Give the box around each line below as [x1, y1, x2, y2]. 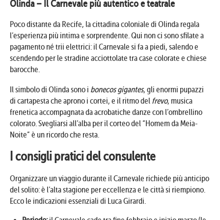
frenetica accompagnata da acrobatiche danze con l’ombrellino [10, 107, 202, 117]
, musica [167, 96, 192, 106]
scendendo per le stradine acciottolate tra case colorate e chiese [10, 53, 207, 63]
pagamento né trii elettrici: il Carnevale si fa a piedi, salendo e [10, 42, 198, 52]
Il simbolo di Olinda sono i [10, 84, 90, 94]
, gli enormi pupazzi [143, 84, 204, 94]
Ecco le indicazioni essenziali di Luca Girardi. [10, 196, 146, 206]
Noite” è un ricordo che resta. [10, 130, 99, 139]
